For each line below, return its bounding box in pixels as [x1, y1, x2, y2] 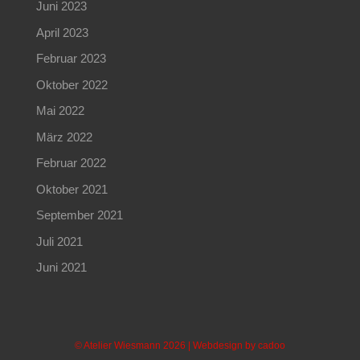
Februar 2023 [35, 51, 106, 66]
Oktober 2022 [35, 77, 108, 92]
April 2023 [35, 25, 88, 39]
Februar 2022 [35, 156, 106, 170]
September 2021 [35, 208, 123, 223]
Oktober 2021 [35, 182, 108, 196]
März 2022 [35, 129, 92, 144]
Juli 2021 [35, 234, 83, 248]
